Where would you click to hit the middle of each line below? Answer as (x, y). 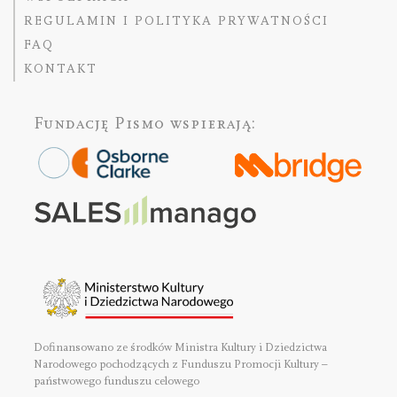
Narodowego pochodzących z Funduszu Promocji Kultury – (181, 364)
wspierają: (213, 123)
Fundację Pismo (102, 123)
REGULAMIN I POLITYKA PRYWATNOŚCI (176, 20)
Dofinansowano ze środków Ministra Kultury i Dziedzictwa (180, 347)
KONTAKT (60, 69)
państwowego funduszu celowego (117, 381)
